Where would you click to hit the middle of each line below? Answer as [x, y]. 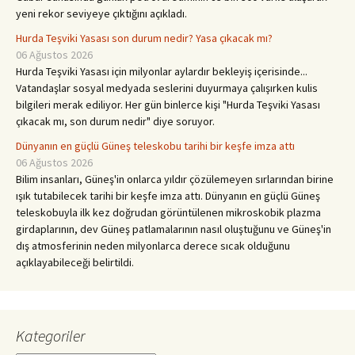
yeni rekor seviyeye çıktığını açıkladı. [101, 13]
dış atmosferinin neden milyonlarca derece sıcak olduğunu [153, 246]
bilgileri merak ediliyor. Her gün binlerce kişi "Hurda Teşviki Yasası [168, 105]
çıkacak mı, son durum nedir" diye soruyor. [115, 121]
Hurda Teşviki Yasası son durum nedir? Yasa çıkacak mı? [144, 38]
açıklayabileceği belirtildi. [75, 262]
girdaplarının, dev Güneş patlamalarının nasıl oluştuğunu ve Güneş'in [174, 229]
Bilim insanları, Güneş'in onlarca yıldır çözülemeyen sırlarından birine [175, 179]
